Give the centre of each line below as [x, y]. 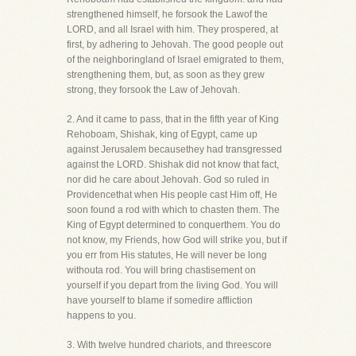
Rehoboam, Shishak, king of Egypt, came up [162, 134]
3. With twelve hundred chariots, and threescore [169, 345]
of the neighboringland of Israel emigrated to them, [175, 60]
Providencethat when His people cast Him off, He [172, 195]
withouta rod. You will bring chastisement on [161, 270]
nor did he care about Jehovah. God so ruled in [168, 180]
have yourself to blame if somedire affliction [160, 300]
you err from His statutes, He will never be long [167, 255]
